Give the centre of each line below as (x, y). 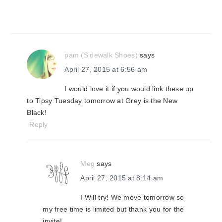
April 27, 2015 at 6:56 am (106, 69)
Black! (37, 112)
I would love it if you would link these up (129, 89)
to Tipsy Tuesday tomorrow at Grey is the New (102, 101)
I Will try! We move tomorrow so (132, 197)
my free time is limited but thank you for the (113, 209)
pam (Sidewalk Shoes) (101, 55)
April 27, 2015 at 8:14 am (122, 178)
